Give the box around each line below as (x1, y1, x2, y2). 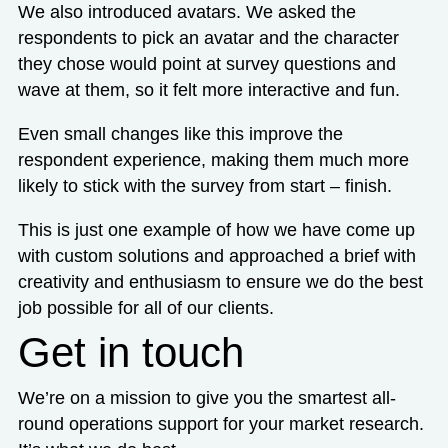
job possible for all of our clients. (17, 297, 274, 318)
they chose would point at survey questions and (17, 54, 396, 75)
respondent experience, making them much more (17, 150, 409, 171)
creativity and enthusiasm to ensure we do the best (17, 271, 423, 292)
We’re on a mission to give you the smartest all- (17, 387, 396, 408)
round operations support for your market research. (17, 413, 424, 434)
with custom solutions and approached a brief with (17, 245, 416, 266)
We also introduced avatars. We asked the (17, 2, 356, 23)
